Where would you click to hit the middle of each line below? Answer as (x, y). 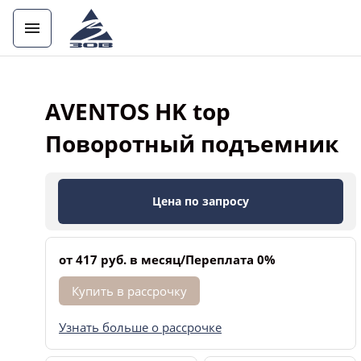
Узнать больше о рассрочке (140, 327)
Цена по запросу (201, 201)
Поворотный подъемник (192, 143)
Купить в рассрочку (129, 290)
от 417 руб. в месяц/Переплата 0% (167, 259)
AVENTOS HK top (138, 111)
